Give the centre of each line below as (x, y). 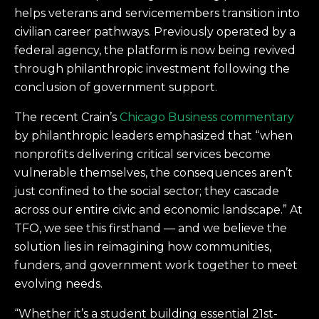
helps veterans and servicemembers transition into (157, 14)
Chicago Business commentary (207, 117)
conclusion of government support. (116, 88)
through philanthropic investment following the (152, 69)
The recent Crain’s (67, 117)
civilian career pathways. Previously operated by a (155, 32)
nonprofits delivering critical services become (142, 155)
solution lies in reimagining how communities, (143, 247)
